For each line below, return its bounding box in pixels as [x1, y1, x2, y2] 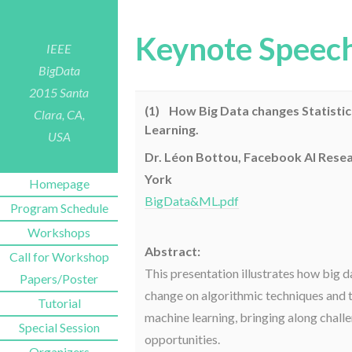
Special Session [18, 320, 100, 335]
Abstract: [145, 243, 201, 258]
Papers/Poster [20, 271, 98, 287]
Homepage [28, 176, 90, 192]
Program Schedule [9, 200, 108, 216]
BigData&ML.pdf [145, 192, 240, 208]
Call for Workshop [9, 249, 109, 265]
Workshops [27, 225, 90, 240]
